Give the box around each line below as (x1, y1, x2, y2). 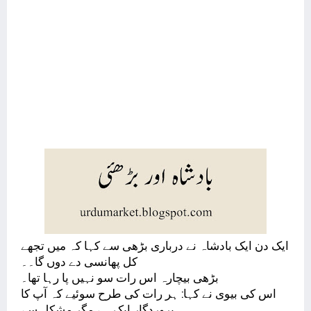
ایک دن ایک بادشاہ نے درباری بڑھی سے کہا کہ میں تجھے (21, 237, 289, 253)
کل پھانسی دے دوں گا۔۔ (21, 253, 137, 269)
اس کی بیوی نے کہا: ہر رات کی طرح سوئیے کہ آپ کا (21, 285, 276, 301)
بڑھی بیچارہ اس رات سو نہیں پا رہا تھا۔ (21, 269, 219, 285)
